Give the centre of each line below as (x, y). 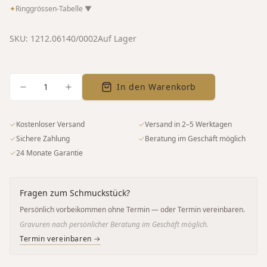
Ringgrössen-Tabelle (50, 8)
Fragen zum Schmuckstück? (75, 193)
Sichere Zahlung (43, 138)
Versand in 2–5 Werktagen (188, 124)
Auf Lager (117, 38)
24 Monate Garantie (49, 153)
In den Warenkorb (157, 86)
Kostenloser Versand (50, 124)
